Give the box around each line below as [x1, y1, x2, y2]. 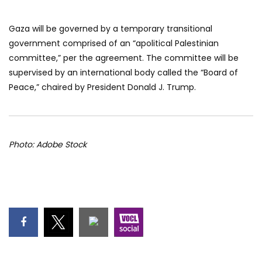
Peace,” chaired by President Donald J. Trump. [9, 81, 196, 94]
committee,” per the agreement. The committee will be [9, 52, 239, 64]
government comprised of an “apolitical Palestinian [9, 37, 219, 50]
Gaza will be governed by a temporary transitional [9, 23, 212, 35]
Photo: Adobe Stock [9, 139, 87, 151]
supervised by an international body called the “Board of [9, 67, 238, 79]
